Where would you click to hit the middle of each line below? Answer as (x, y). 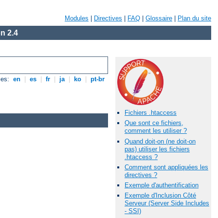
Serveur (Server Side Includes (167, 203)
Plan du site (194, 18)
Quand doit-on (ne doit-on (160, 141)
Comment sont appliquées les (166, 167)
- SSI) (133, 211)
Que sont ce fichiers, (154, 123)
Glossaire (159, 18)
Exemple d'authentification (162, 185)
